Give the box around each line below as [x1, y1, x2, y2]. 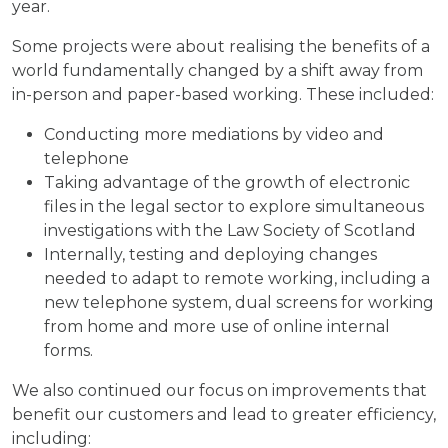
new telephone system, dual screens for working [44, 293, 434, 312]
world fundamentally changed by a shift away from [12, 61, 423, 80]
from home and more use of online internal [44, 317, 390, 336]
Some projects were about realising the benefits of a [12, 37, 430, 56]
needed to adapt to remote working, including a [44, 269, 430, 288]
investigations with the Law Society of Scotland [44, 221, 416, 240]
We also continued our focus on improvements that [12, 381, 427, 400]
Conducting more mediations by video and [44, 125, 384, 144]
